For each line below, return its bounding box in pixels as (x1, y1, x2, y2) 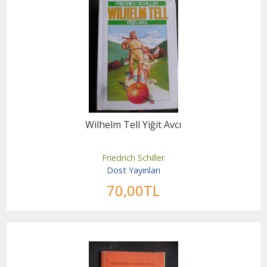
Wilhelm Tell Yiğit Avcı (85, 117, 182, 131)
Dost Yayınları (106, 164, 160, 176)
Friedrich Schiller (102, 151, 165, 163)
